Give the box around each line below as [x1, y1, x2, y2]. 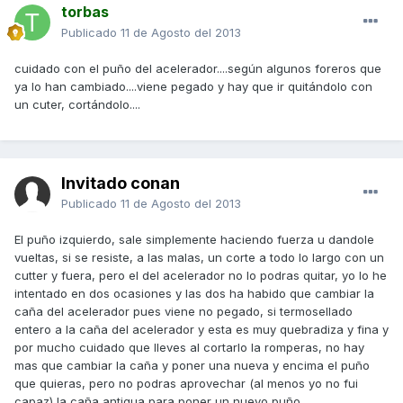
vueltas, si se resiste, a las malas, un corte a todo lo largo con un [14, 250, 384, 265]
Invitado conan [61, 174, 180, 193]
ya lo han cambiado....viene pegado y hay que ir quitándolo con [14, 79, 372, 94]
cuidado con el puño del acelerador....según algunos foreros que [14, 61, 381, 76]
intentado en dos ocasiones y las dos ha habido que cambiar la [14, 286, 374, 301]
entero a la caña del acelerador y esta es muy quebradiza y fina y [14, 322, 389, 337]
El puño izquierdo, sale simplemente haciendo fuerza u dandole [14, 232, 374, 247]
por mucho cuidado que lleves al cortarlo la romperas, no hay [14, 340, 364, 355]
